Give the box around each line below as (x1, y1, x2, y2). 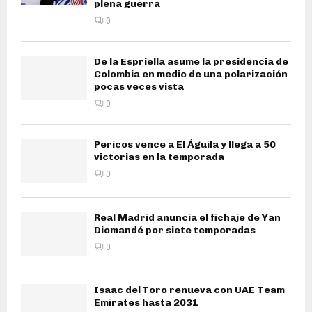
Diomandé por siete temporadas (94, 224, 256, 236)
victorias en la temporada (94, 151, 224, 164)
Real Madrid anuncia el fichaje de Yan (94, 211, 281, 224)
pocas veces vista (94, 81, 184, 93)
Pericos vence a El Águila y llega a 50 (94, 139, 276, 151)
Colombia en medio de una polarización (94, 68, 288, 81)
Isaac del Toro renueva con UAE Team (94, 284, 285, 297)
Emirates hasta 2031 (94, 297, 198, 309)
